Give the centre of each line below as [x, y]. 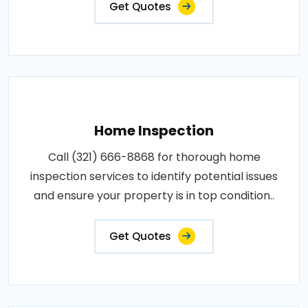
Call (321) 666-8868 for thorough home [154, 157]
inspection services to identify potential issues [154, 176]
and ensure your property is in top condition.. [154, 195]
